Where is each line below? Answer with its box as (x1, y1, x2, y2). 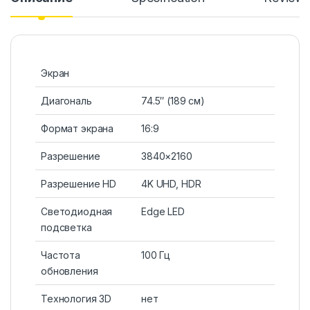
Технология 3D (41, 293, 112, 305)
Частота (41, 249, 81, 262)
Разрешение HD (41, 178, 117, 190)
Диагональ (41, 95, 92, 107)
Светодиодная (41, 206, 113, 218)
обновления (41, 265, 98, 277)
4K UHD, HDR (141, 178, 201, 190)
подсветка (41, 221, 92, 234)
